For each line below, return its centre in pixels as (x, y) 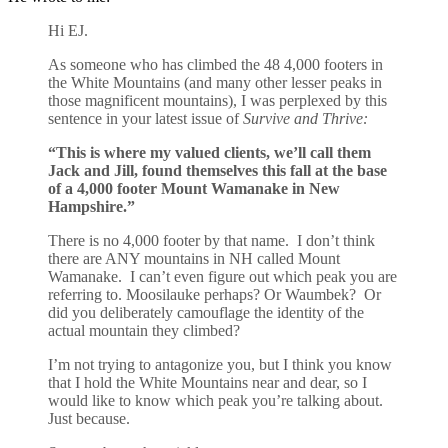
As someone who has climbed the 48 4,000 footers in (215, 64)
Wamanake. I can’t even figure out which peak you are (222, 276)
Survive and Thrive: (305, 118)
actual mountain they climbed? (144, 330)
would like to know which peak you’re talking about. (217, 400)
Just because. (89, 418)
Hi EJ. (68, 30)
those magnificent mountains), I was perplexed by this (217, 100)
